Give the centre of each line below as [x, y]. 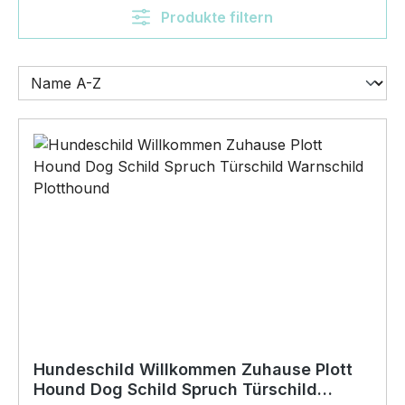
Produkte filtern [217, 17]
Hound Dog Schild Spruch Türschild [175, 389]
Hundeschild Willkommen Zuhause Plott [193, 369]
